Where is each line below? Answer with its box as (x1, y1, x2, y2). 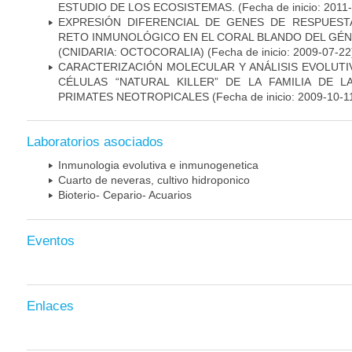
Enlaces (27, 298, 74, 313)
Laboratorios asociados (27, 134, 163, 150)
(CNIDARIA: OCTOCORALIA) (58, 45, 204, 58)
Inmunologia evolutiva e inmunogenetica (58, 159, 258, 172)
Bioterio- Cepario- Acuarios (58, 189, 192, 202)
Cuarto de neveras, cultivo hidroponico (58, 174, 250, 187)
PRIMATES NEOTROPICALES (58, 90, 209, 103)
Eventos (27, 233, 75, 248)
